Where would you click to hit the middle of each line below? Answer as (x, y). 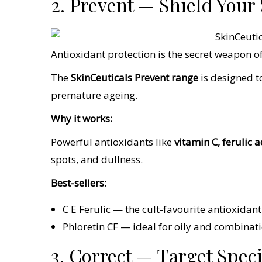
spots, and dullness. (97, 160)
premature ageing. (94, 95)
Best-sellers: (79, 183)
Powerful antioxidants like (113, 142)
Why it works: (82, 119)
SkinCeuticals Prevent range (136, 78)
